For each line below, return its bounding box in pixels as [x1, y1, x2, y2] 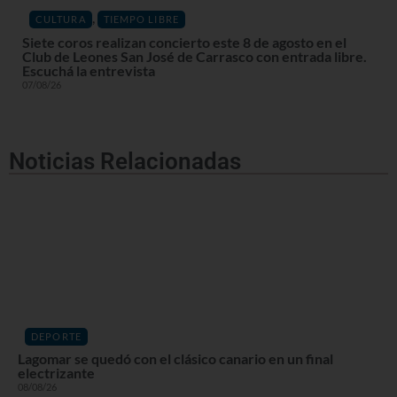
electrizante [18, 364, 95, 382]
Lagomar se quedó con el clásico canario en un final [18, 350, 333, 368]
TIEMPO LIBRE [103, 13, 179, 26]
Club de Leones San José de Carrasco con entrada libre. [22, 47, 367, 65]
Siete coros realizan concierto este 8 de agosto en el [22, 33, 346, 51]
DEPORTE [31, 331, 82, 343]
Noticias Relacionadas [9, 147, 241, 175]
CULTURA [35, 13, 86, 26]
